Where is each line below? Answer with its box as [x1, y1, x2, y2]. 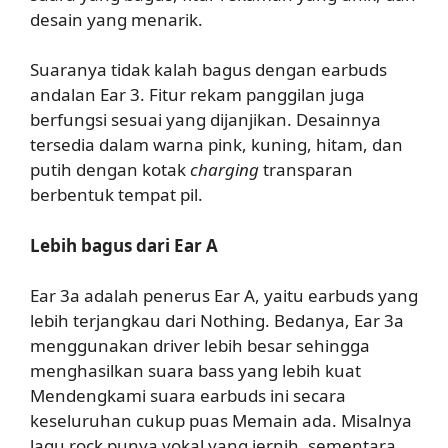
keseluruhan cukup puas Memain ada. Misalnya [30, 409, 412, 433]
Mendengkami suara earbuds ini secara [30, 384, 346, 408]
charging [190, 158, 259, 182]
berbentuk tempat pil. [30, 183, 203, 207]
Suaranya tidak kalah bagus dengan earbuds [30, 58, 387, 82]
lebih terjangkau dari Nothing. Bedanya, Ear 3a [30, 309, 404, 333]
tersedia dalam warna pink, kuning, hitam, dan [30, 133, 403, 157]
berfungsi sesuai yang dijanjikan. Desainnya [30, 108, 381, 132]
